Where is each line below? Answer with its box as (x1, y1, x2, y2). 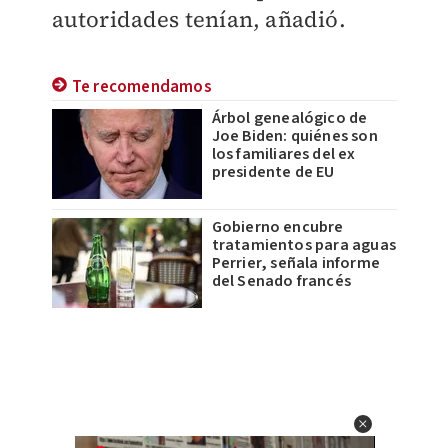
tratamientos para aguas (211, 234, 397, 256)
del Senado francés (211, 270, 352, 292)
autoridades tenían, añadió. (51, 4, 346, 34)
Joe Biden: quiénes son (211, 125, 378, 147)
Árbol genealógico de (211, 107, 368, 129)
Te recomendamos (71, 75, 212, 99)
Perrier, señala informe (211, 252, 381, 274)
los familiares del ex (211, 143, 356, 165)
